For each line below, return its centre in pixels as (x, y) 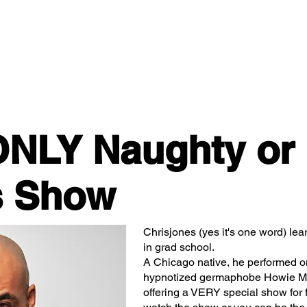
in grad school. (179, 247)
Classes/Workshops (61, 44)
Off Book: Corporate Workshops (222, 44)
